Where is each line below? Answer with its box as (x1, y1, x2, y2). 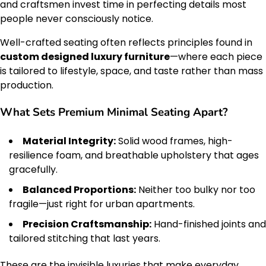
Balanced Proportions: (23, 183, 136, 197)
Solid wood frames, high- (116, 134, 233, 148)
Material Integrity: (23, 134, 116, 148)
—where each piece (170, 49, 262, 64)
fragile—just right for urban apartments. (9, 197, 195, 211)
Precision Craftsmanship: (23, 217, 151, 232)
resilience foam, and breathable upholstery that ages (9, 148, 259, 163)
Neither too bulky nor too (136, 183, 255, 197)
